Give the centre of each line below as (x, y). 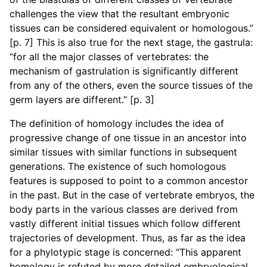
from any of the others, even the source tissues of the (131, 85)
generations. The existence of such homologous (118, 166)
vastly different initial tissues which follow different (125, 223)
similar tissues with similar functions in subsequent (123, 152)
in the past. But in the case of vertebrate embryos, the (132, 195)
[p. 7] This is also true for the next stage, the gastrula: (131, 42)
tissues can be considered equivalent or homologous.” (131, 28)
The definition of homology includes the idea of (117, 123)
